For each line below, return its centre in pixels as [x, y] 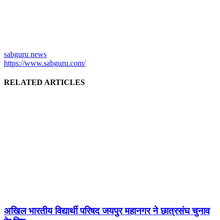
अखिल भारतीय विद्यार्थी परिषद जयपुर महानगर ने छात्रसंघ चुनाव [107, 211]
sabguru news [25, 54]
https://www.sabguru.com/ [45, 63]
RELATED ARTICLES [44, 82]
